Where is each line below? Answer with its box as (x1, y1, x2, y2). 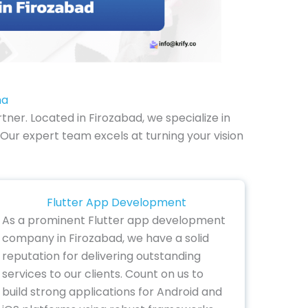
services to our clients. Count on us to (1, 266, 203, 283)
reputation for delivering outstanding (1, 248, 201, 265)
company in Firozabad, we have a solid (1, 230, 209, 247)
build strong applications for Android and (1, 284, 222, 300)
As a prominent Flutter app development (1, 212, 225, 229)
